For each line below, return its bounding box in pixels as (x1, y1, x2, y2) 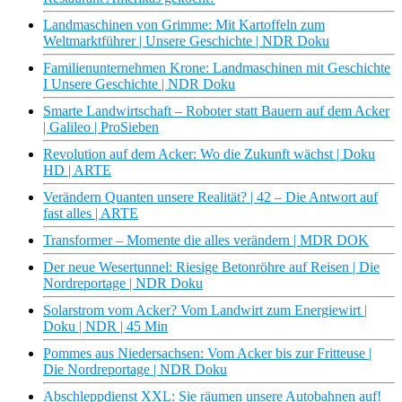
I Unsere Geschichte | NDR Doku (43, 76, 235, 92)
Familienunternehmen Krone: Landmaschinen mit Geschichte (43, 60, 390, 76)
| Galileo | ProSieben (43, 119, 159, 135)
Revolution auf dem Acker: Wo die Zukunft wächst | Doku (43, 146, 375, 162)
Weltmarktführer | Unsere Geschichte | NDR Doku (43, 33, 329, 49)
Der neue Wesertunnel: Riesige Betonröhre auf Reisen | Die (43, 259, 380, 275)
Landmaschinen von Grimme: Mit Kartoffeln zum (43, 17, 325, 33)
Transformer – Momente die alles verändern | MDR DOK (43, 232, 369, 249)
